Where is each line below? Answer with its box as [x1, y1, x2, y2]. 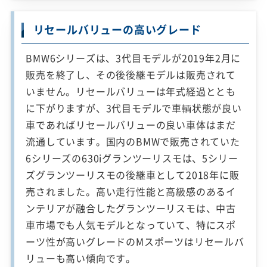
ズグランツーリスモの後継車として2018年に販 [26, 167, 240, 182]
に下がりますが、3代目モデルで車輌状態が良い [26, 100, 242, 115]
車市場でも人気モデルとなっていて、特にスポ [26, 217, 237, 232]
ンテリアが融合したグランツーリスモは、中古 [26, 200, 237, 215]
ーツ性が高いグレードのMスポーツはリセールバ [26, 234, 244, 249]
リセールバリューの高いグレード [33, 21, 201, 38]
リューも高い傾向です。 [26, 250, 136, 265]
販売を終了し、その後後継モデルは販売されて [26, 67, 237, 82]
